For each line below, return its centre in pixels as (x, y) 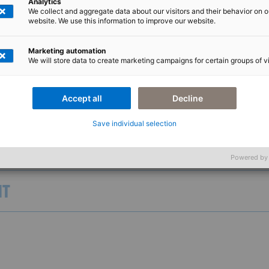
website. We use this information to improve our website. (122, 21)
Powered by (249, 157)
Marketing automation (67, 51)
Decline (187, 98)
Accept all (82, 98)
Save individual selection (134, 123)
